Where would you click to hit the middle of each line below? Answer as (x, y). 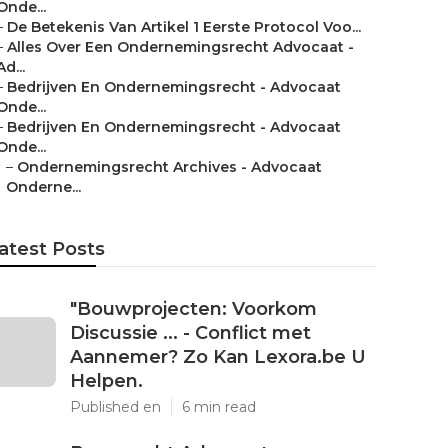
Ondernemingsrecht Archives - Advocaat (169, 167)
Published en (115, 407)
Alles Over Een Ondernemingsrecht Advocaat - (180, 47)
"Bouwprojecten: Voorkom (193, 309)
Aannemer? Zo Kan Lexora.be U (218, 357)
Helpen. (106, 381)
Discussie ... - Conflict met (190, 333)
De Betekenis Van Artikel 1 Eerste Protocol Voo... (184, 27)
